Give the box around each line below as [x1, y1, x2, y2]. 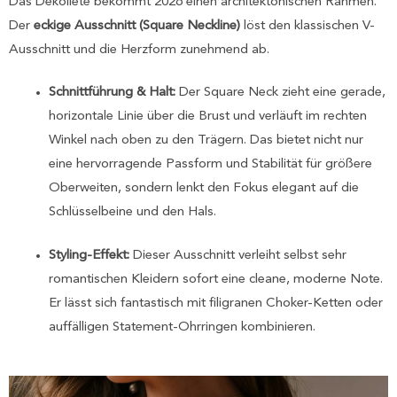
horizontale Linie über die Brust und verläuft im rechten [49, 110, 367, 124]
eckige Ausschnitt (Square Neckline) [34, 19, 240, 34]
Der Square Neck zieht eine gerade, [175, 86, 385, 100]
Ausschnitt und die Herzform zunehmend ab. [9, 43, 269, 58]
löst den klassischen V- [240, 19, 375, 34]
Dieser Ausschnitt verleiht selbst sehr [129, 248, 346, 262]
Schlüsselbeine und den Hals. [49, 206, 216, 220]
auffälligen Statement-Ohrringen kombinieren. [49, 320, 315, 334]
